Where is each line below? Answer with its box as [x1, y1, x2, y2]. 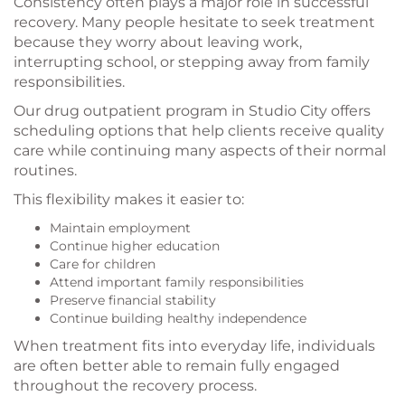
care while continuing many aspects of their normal [14, 142, 386, 160]
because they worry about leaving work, [14, 33, 302, 52]
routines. [14, 162, 77, 180]
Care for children [50, 256, 155, 273]
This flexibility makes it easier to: [14, 191, 244, 209]
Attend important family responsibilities [50, 274, 304, 291]
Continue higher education [50, 238, 220, 255]
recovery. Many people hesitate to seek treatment [14, 14, 375, 32]
